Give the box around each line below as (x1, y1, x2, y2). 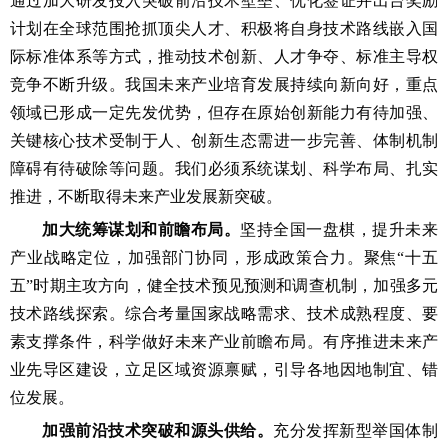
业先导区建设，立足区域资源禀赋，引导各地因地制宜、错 (10, 361, 438, 378)
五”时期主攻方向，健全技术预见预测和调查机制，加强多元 (10, 277, 438, 294)
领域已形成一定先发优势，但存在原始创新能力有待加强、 (10, 104, 438, 121)
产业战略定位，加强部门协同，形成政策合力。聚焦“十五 (10, 249, 438, 266)
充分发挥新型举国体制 (273, 422, 439, 439)
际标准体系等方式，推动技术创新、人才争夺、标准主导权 (10, 48, 438, 65)
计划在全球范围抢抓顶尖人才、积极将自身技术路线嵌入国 (10, 20, 438, 37)
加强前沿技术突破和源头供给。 (42, 422, 274, 439)
